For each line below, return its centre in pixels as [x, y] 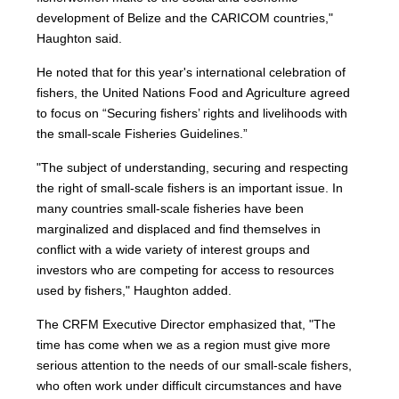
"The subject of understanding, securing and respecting [193, 167]
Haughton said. [80, 38]
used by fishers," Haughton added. [134, 290]
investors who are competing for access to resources [186, 270]
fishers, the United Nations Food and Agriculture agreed [194, 93]
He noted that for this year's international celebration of [191, 72]
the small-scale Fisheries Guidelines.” [142, 134]
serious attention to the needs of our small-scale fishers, [195, 365]
